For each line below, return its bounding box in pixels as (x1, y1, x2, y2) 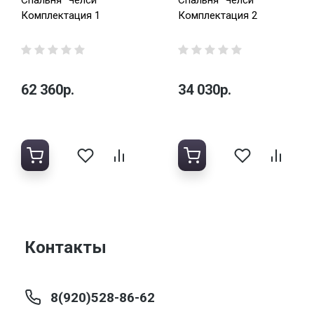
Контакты (25, 238, 107, 258)
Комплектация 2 (178, 9, 257, 22)
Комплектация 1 (21, 9, 100, 22)
